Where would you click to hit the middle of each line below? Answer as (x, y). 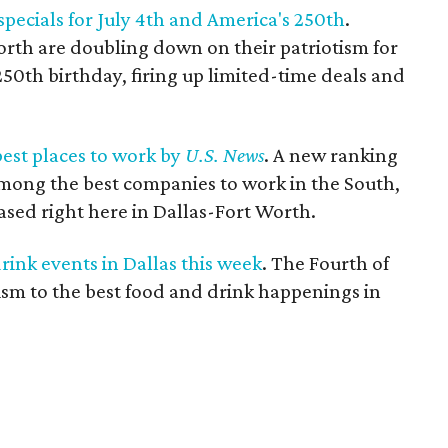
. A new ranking (331, 154)
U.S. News (224, 154)
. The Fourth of (325, 262)
